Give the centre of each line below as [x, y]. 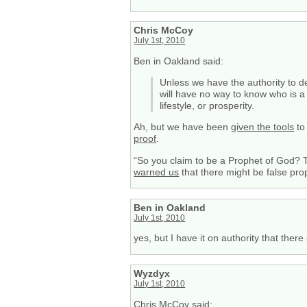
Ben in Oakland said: [179, 61]
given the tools [263, 127]
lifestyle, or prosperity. [207, 106]
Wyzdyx [152, 274]
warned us [157, 172]
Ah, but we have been [183, 127]
